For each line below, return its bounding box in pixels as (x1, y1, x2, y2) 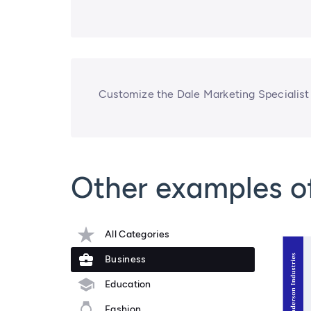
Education (105, 278, 151, 291)
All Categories (105, 228, 170, 241)
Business (105, 253, 146, 266)
